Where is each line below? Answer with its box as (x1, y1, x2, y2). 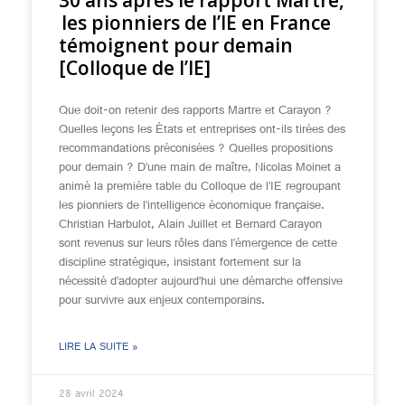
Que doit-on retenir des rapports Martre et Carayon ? (59, 99, 332, 124)
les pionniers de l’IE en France (59, 10, 331, 35)
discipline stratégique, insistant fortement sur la (59, 250, 301, 276)
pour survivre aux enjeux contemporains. (59, 288, 265, 314)
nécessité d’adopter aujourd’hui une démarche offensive (59, 269, 343, 295)
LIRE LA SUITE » (59, 337, 138, 359)
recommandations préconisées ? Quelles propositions (59, 137, 333, 162)
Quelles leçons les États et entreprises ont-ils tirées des (59, 118, 345, 143)
